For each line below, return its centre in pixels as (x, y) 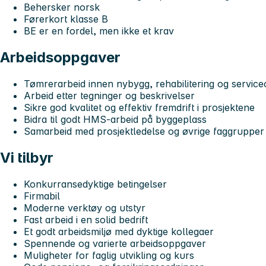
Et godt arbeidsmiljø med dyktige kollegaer (119, 231)
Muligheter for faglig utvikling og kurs (109, 255)
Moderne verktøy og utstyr (85, 208)
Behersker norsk (62, 7)
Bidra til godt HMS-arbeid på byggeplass (115, 120)
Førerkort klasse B (66, 19)
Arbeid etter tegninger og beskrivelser (109, 96)
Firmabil (42, 196)
